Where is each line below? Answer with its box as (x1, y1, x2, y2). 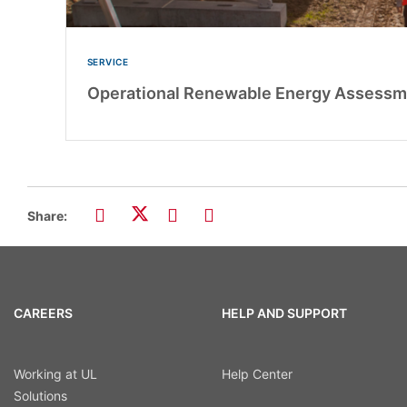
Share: (27, 208, 67, 224)
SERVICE (86, 56, 128, 68)
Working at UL (14, 365, 97, 382)
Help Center (221, 365, 293, 382)
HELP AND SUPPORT (221, 305, 347, 322)
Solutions (14, 387, 67, 403)
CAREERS (14, 305, 73, 322)
